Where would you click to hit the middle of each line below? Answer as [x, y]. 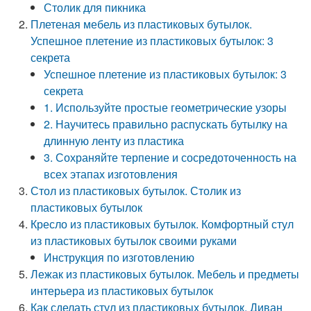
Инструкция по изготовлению [119, 257]
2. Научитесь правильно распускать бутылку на [166, 124]
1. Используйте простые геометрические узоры [166, 107]
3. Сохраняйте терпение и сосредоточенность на [170, 157]
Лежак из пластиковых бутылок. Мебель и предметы [165, 274]
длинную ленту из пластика [114, 141]
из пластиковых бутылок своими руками [134, 241]
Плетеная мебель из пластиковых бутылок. [142, 24]
